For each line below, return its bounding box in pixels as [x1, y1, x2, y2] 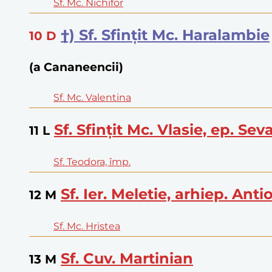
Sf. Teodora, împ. [53, 156, 131, 168]
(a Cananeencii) [29, 59, 123, 74]
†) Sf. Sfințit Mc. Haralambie [61, 25, 270, 44]
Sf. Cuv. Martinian [61, 249, 193, 267]
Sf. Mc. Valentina [53, 92, 131, 104]
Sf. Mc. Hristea [53, 220, 120, 233]
